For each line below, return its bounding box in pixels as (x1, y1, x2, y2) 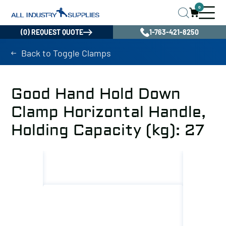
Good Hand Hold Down (11, 85, 181, 103)
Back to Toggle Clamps (21, 47, 111, 59)
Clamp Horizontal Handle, (11, 103, 206, 122)
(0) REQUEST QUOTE (21, 28, 83, 36)
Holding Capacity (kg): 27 (11, 121, 204, 140)
